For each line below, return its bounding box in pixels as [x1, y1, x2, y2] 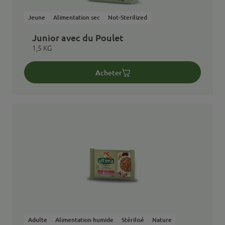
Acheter [95, 68, 122, 77]
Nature [152, 216, 172, 224]
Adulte [28, 216, 47, 224]
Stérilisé [122, 216, 144, 224]
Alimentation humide [55, 216, 114, 224]
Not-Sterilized [108, 14, 147, 22]
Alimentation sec [53, 14, 100, 22]
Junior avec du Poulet [32, 32, 124, 44]
